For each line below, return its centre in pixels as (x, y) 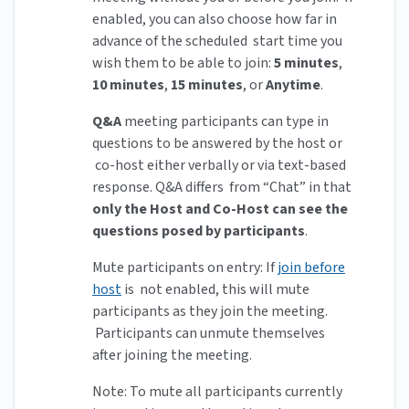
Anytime (293, 85)
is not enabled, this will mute (215, 290)
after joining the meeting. (173, 356)
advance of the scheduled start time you (217, 42)
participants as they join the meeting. (210, 312)
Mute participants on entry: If (185, 268)
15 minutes (207, 85)
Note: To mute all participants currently (217, 392)
